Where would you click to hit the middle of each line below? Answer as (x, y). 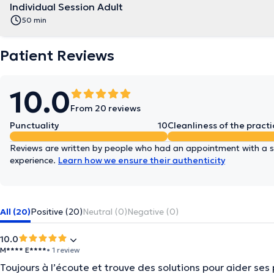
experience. (34, 160)
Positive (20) (57, 212)
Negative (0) (153, 212)
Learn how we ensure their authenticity (142, 160)
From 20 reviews (106, 108)
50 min (34, 20)
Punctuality (34, 125)
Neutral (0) (105, 212)
